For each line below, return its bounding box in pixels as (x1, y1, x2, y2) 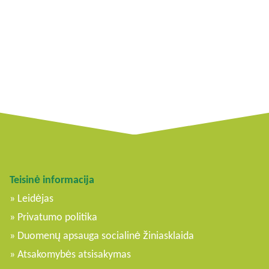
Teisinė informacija (10, 173, 94, 187)
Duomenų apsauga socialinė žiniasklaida (17, 229, 194, 243)
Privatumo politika (17, 210, 97, 224)
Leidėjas (17, 192, 53, 205)
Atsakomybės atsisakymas (17, 247, 131, 261)
